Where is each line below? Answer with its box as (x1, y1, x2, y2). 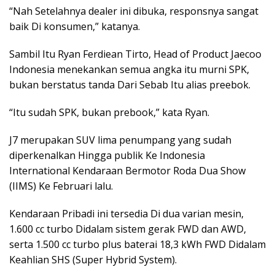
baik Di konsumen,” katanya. (9, 20, 140, 33)
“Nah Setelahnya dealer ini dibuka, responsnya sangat (9, 4, 258, 18)
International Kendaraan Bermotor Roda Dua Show (9, 164, 246, 177)
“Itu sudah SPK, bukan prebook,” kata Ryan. (9, 106, 209, 119)
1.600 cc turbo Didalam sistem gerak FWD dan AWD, (9, 222, 246, 236)
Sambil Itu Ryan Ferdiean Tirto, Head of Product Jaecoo (9, 47, 261, 61)
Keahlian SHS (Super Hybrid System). (9, 253, 177, 266)
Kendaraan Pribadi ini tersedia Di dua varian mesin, (9, 207, 244, 220)
